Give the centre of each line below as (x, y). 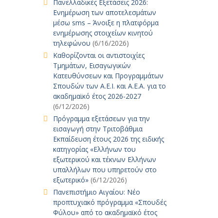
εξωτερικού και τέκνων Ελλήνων (104, 159)
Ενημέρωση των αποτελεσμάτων (104, 12)
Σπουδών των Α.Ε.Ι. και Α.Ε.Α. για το (109, 86)
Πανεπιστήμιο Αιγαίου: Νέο (96, 192)
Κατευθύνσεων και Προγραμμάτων (108, 76)
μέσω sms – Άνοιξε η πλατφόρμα (106, 23)
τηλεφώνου (72, 43)
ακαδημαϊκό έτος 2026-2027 (97, 96)
